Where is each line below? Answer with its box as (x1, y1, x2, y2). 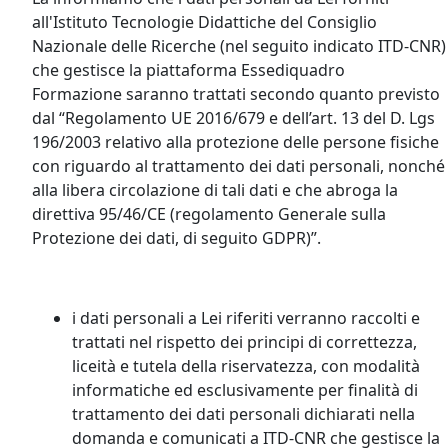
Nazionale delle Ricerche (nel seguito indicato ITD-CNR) (32, 35, 446, 57)
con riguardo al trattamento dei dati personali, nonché (32, 155, 445, 177)
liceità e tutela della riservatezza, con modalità (72, 355, 420, 377)
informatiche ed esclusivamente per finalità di (72, 379, 418, 401)
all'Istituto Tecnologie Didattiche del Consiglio (32, 11, 377, 33)
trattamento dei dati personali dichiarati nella (72, 403, 415, 425)
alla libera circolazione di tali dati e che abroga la (32, 179, 398, 201)
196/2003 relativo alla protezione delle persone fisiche (32, 131, 439, 153)
